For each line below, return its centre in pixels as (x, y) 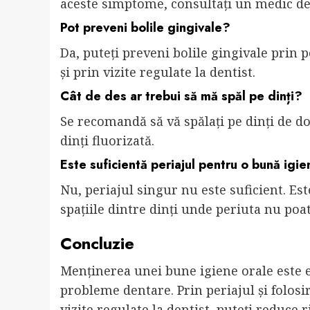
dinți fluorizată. (107, 141)
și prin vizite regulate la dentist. (158, 72)
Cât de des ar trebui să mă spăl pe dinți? (181, 97)
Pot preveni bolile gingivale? (145, 28)
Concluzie (97, 244)
